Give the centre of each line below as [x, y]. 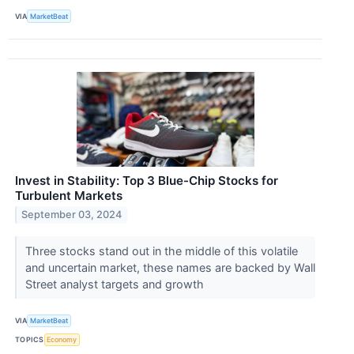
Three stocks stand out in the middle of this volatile [161, 250]
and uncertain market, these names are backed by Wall [170, 267]
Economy [62, 340]
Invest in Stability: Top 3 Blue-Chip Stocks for [147, 180]
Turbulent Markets [69, 195]
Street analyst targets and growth [116, 284]
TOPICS [30, 340]
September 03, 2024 [72, 215]
